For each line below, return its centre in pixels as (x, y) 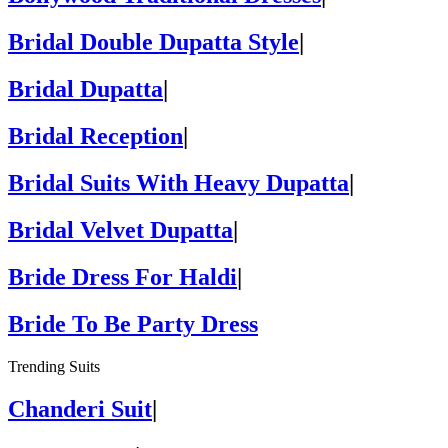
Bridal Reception (95, 136)
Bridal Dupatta (85, 89)
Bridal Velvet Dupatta (120, 230)
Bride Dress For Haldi (122, 276)
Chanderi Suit (80, 408)
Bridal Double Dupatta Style (153, 42)
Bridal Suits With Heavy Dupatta (178, 183)
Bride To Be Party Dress (133, 323)
